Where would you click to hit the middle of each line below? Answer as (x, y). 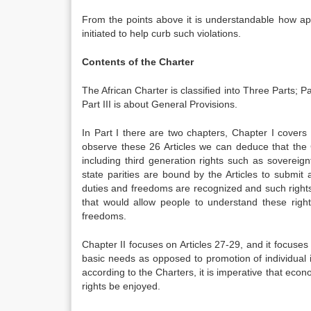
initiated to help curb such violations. (161, 33)
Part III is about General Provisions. (160, 104)
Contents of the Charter (138, 62)
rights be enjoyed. (121, 286)
